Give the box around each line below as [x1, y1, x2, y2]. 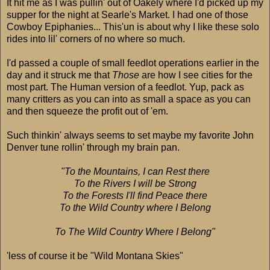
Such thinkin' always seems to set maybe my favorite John [7, 130, 254, 141]
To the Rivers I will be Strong [74, 178, 196, 189]
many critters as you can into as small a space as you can [7, 94, 251, 105]
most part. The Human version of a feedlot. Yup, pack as [7, 82, 244, 93]
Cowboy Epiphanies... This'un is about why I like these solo [7, 22, 259, 33]
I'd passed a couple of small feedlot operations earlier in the [7, 58, 259, 69]
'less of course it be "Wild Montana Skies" [7, 251, 183, 262]
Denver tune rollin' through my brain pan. [7, 142, 180, 153]
